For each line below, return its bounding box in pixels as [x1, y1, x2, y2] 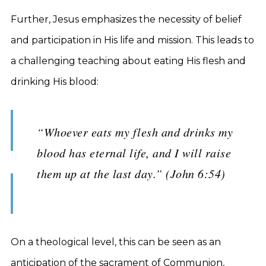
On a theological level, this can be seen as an [11, 236, 221, 248]
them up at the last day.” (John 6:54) [37, 166, 226, 181]
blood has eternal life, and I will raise [37, 145, 231, 160]
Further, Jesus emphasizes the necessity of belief [11, 14, 242, 25]
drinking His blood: [11, 76, 99, 87]
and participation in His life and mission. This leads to [11, 34, 254, 46]
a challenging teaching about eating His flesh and [11, 55, 246, 66]
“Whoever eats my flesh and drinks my [37, 124, 233, 140]
